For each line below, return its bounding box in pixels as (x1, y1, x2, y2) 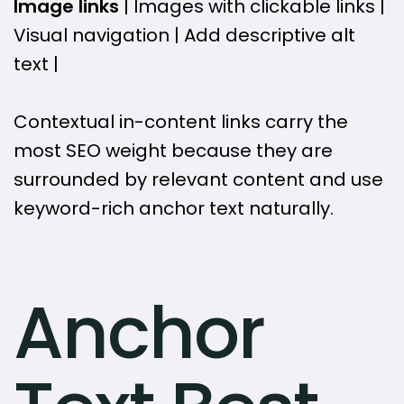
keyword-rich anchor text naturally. (14, 196, 334, 222)
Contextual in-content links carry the (14, 109, 348, 135)
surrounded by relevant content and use (14, 167, 383, 193)
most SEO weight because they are (14, 138, 333, 164)
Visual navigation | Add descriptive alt (14, 23, 355, 48)
